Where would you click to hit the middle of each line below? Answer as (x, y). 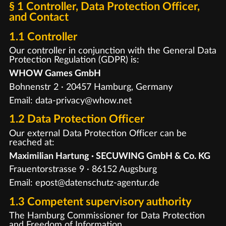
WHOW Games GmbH (55, 73)
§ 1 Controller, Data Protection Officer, (104, 7)
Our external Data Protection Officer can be (98, 133)
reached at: (32, 142)
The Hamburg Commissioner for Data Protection (107, 216)
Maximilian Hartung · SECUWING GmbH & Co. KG (109, 156)
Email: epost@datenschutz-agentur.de (84, 183)
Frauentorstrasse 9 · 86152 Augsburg (83, 169)
